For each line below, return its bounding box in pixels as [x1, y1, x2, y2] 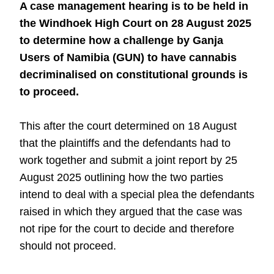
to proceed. [20, 86, 79, 98]
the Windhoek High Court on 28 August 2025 [20, 17, 251, 29]
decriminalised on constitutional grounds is [20, 68, 248, 81]
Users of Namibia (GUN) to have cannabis [20, 51, 237, 64]
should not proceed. [20, 240, 116, 252]
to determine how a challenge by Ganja [20, 34, 223, 46]
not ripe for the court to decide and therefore [20, 223, 234, 235]
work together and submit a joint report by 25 [20, 154, 237, 166]
